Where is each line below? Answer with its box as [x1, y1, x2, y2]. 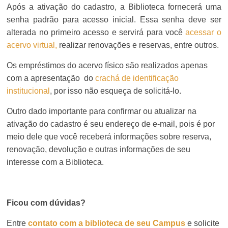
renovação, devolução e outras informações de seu [7, 145, 191, 154]
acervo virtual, [7, 40, 58, 49]
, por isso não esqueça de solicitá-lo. [50, 86, 182, 95]
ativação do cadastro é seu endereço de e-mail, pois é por [7, 119, 215, 128]
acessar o [185, 27, 221, 37]
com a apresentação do [7, 73, 96, 82]
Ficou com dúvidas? [7, 198, 86, 207]
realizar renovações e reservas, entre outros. [57, 40, 219, 49]
